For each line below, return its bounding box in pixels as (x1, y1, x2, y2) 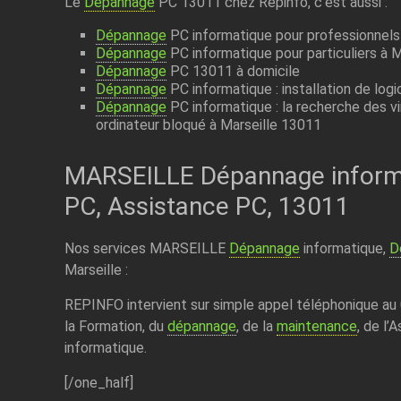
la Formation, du (64, 317, 167, 335)
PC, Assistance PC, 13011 (64, 191, 350, 221)
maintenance (276, 317, 357, 335)
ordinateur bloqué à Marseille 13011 (95, 115, 321, 133)
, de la (235, 317, 277, 335)
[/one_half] (64, 373, 133, 391)
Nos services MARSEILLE (64, 239, 229, 257)
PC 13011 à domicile (166, 62, 300, 80)
